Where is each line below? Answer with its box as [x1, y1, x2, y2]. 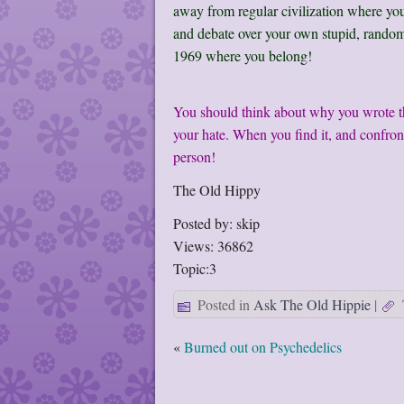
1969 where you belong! [173, 46, 312, 65]
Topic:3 [173, 259, 216, 278]
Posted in [197, 295, 250, 314]
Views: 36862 [173, 236, 253, 255]
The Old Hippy [173, 180, 261, 199]
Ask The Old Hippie [253, 295, 371, 314]
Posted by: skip [173, 214, 260, 233]
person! [173, 147, 216, 166]
